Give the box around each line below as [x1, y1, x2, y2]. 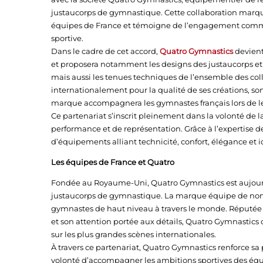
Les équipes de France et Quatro [51, 157, 174, 167]
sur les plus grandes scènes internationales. [51, 230, 216, 239]
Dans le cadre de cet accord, [51, 46, 160, 56]
